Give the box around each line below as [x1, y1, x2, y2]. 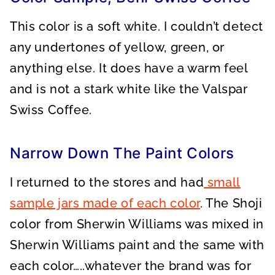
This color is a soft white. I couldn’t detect [10, 19, 264, 34]
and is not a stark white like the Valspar [10, 82, 248, 96]
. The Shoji [200, 196, 263, 211]
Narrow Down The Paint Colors [10, 144, 234, 162]
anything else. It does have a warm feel [10, 61, 248, 76]
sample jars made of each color [10, 196, 201, 211]
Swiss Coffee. [10, 103, 92, 117]
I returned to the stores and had [10, 175, 204, 190]
